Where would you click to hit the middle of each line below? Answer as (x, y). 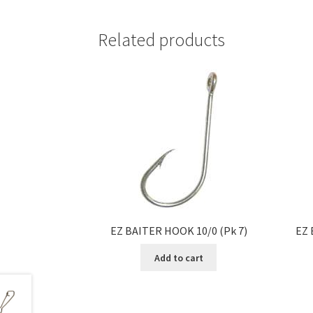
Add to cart (179, 257)
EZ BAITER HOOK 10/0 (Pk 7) (179, 231)
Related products (162, 39)
